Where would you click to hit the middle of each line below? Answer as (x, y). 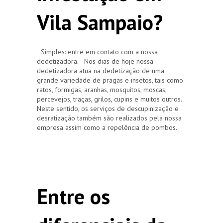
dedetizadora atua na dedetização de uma (101, 70)
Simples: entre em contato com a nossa (97, 52)
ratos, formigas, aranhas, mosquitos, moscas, (102, 89)
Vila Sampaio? (100, 22)
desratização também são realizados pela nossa (109, 118)
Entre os (73, 196)
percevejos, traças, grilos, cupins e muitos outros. (109, 99)
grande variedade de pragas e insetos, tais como (110, 80)
